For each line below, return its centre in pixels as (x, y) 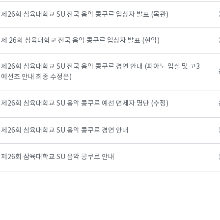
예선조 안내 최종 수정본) (36, 77)
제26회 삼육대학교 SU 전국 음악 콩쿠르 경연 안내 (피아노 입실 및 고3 (100, 67)
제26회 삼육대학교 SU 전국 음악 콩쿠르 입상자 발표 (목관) (85, 14)
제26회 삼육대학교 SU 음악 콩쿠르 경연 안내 (65, 130)
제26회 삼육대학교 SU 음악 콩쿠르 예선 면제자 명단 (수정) (85, 103)
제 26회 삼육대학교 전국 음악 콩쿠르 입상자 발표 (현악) (80, 41)
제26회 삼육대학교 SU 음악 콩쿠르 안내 (58, 157)
